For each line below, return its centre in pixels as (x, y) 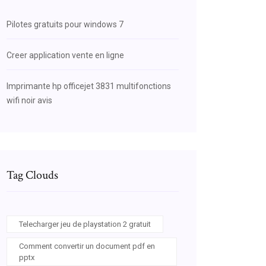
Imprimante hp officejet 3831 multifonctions (89, 86)
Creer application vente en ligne (65, 55)
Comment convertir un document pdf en (87, 246)
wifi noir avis (29, 100)
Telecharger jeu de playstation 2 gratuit (85, 224)
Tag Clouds (32, 175)
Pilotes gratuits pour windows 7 (65, 24)
